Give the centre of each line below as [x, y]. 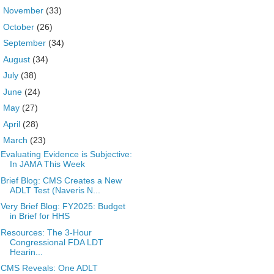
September [25, 43]
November [24, 10]
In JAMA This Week [47, 164]
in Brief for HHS [39, 216]
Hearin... [26, 252]
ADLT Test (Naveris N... [55, 190]
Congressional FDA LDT [56, 242]
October [20, 27]
